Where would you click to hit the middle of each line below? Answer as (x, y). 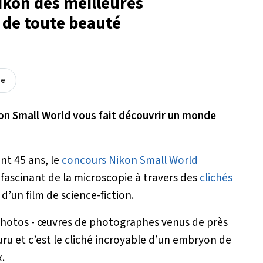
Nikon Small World (153, 160)
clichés (216, 178)
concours (84, 160)
